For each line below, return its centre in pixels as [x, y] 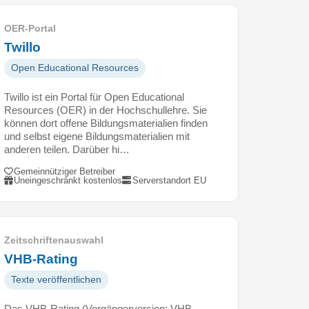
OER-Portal [30, 28]
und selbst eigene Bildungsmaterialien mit [97, 136]
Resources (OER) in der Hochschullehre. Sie [106, 110]
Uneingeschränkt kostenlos [68, 180]
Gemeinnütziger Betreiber [65, 171]
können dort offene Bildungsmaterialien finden [106, 123]
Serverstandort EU [169, 180]
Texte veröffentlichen [56, 279]
